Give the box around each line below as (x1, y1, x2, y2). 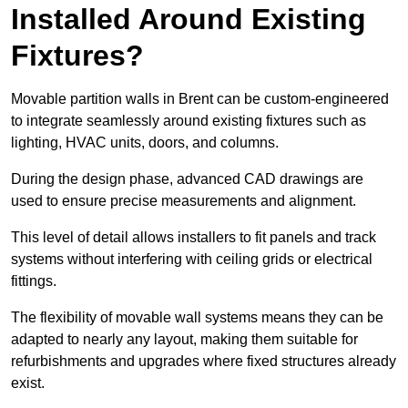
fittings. (11, 273, 60, 290)
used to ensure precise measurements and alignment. (11, 193, 360, 209)
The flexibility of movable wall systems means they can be (11, 310, 383, 326)
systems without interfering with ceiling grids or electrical (11, 251, 372, 268)
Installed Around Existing (11, 3, 366, 36)
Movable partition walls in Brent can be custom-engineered (11, 91, 389, 107)
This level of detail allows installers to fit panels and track (11, 229, 376, 246)
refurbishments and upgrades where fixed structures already (11, 353, 396, 370)
